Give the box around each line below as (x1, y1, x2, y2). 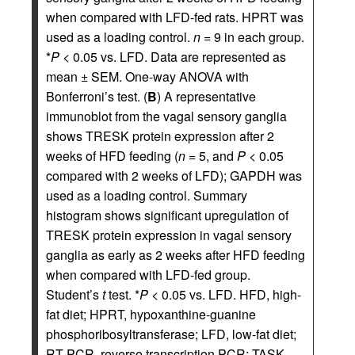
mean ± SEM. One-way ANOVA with (46, 67, 249, 86)
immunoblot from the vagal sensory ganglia (46, 107, 287, 125)
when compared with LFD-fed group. (46, 265, 250, 284)
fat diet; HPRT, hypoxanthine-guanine (46, 305, 256, 323)
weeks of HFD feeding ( (46, 147, 178, 165)
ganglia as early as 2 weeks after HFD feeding (46, 246, 305, 264)
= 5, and (185, 147, 237, 165)
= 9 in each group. (200, 28, 304, 46)
